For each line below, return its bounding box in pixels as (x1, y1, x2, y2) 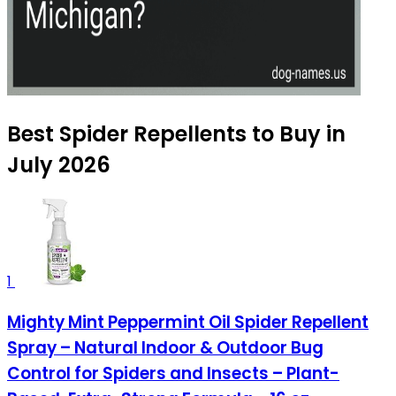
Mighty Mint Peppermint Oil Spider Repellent (7, 310, 369, 335)
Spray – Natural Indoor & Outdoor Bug (7, 336, 324, 361)
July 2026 (7, 150, 110, 180)
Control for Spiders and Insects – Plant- (7, 362, 339, 386)
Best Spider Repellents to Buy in (7, 119, 346, 149)
